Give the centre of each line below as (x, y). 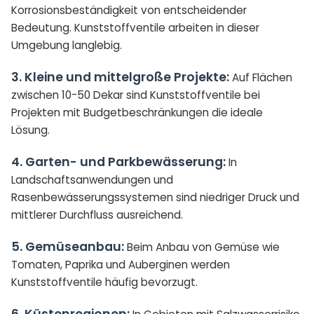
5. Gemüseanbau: (68, 247)
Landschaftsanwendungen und (92, 180)
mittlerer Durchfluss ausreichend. (97, 215)
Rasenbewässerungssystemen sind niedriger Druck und (155, 197)
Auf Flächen (261, 77)
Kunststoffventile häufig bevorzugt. (104, 282)
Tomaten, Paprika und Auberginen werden (121, 265)
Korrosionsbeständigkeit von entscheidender (129, 10)
